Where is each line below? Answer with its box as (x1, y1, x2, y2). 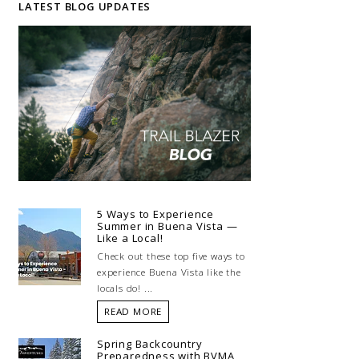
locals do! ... (97, 282, 154, 295)
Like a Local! (97, 231, 163, 246)
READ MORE (104, 305, 163, 318)
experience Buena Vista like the (97, 266, 241, 279)
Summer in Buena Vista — (97, 219, 238, 234)
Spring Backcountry (97, 337, 203, 352)
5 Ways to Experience (97, 207, 215, 222)
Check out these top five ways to (97, 250, 245, 263)
